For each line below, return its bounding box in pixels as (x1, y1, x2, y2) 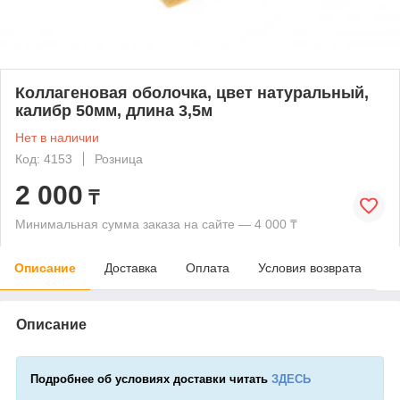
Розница (95, 151, 143, 166)
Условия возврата (258, 260, 362, 275)
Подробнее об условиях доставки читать (30, 371, 271, 386)
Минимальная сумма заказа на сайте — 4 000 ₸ (15, 216, 297, 231)
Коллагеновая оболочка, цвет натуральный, (15, 83, 369, 102)
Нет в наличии (15, 129, 99, 145)
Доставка (104, 260, 157, 275)
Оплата (186, 260, 229, 275)
